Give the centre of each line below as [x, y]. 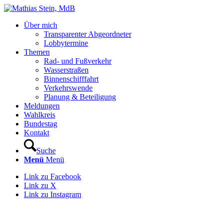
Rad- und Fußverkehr [78, 61]
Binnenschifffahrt [71, 79]
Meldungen [42, 106]
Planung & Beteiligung [80, 97]
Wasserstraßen [66, 70]
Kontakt [37, 133]
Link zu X [40, 185]
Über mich [41, 25]
